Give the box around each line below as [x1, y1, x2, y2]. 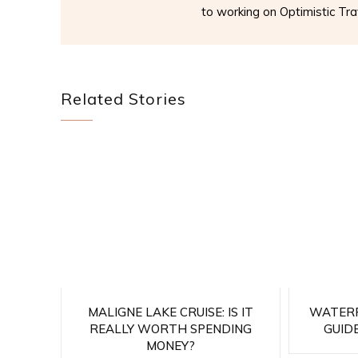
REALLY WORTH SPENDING [89, 320, 252, 336]
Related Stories [61, 89, 186, 109]
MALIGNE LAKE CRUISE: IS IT [87, 304, 253, 320]
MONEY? [145, 337, 195, 353]
